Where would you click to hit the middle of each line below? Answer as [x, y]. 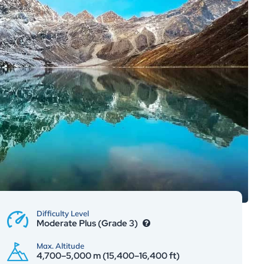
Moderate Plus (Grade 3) [88, 223]
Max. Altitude [60, 245]
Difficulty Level [63, 213]
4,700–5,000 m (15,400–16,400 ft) [108, 255]
